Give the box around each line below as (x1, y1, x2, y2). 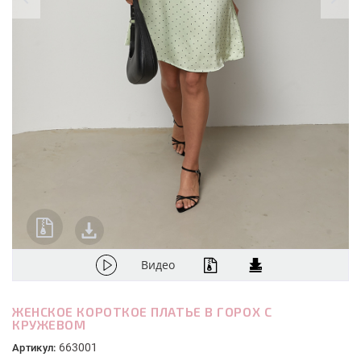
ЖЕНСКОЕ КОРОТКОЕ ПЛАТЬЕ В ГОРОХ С (12, 304, 272, 319)
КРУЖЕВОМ (12, 317, 86, 332)
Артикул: (12, 342, 59, 354)
